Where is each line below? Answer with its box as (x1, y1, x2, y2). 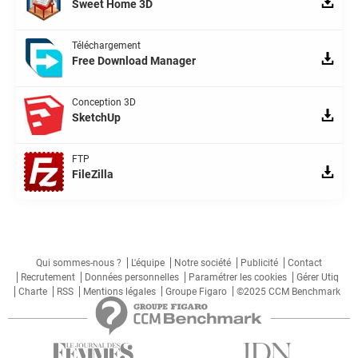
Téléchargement (72, 39, 141, 51)
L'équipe (131, 257, 165, 268)
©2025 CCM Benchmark (237, 285, 340, 297)
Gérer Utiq (296, 271, 339, 283)
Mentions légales (83, 285, 156, 297)
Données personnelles (84, 271, 179, 283)
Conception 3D (72, 96, 136, 108)
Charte (18, 285, 47, 297)
